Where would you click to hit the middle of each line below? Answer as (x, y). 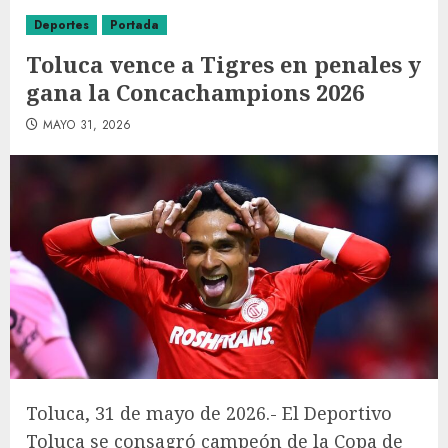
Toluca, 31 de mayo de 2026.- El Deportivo (209, 413)
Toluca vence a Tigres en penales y (223, 64)
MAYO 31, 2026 (87, 125)
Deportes (61, 25)
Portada (134, 25)
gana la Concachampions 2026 (195, 92)
